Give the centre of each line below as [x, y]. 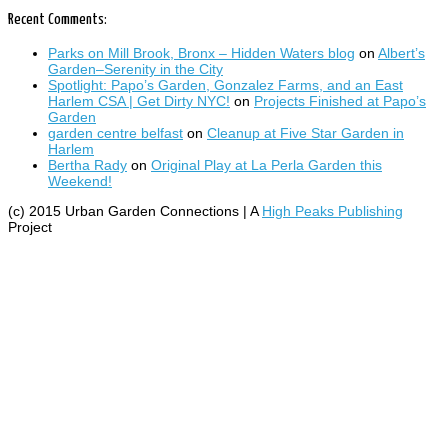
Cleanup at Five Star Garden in [305, 132]
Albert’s [401, 52]
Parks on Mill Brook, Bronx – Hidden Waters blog [201, 52]
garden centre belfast [115, 132]
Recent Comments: [57, 20]
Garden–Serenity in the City [135, 68]
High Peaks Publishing [332, 210]
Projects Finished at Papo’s [340, 100]
